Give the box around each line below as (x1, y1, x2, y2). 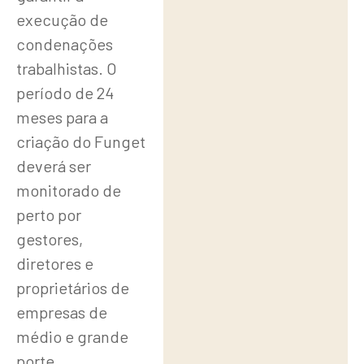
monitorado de (16, 180, 121, 201)
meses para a (16, 107, 108, 128)
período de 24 (16, 83, 114, 103)
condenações (16, 34, 113, 54)
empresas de (16, 302, 107, 323)
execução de (16, 10, 108, 30)
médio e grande (16, 327, 128, 347)
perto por (16, 205, 81, 225)
